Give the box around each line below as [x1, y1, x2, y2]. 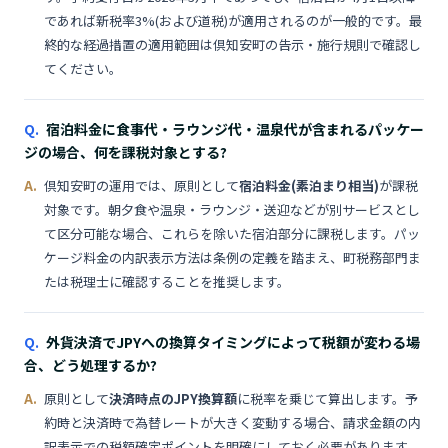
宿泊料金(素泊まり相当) [239, 176, 379, 195]
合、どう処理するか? [24, 355, 157, 375]
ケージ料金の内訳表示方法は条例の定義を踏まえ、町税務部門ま [44, 248, 421, 267]
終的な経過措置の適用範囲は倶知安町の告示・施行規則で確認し [44, 35, 421, 54]
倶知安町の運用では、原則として [44, 176, 239, 195]
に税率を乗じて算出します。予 [237, 389, 418, 408]
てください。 [44, 59, 122, 78]
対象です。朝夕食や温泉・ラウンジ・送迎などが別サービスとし [44, 200, 420, 219]
